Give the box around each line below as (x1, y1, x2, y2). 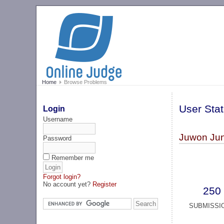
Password (43, 134, 72, 142)
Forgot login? (43, 172, 81, 180)
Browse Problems (62, 79, 107, 85)
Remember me (51, 153, 94, 161)
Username (43, 115, 73, 123)
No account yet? (43, 180, 93, 188)
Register (92, 180, 117, 188)
